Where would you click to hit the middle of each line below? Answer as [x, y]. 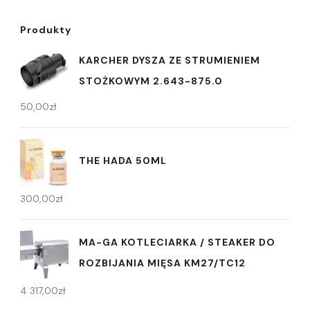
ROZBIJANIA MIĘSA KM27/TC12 [162, 263]
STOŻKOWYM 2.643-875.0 [151, 81]
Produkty [46, 29]
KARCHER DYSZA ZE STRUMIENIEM [170, 60]
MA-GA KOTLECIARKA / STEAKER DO [177, 243]
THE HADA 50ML [123, 161]
